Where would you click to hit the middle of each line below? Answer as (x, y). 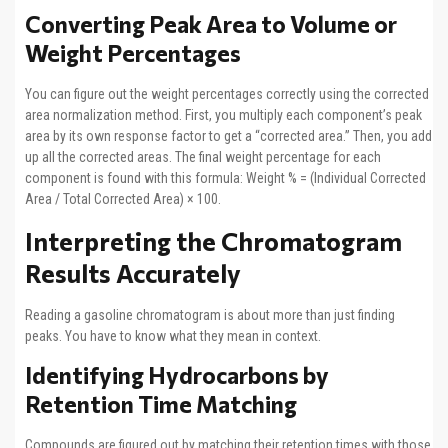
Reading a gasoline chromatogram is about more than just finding (210, 314)
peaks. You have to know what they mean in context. (173, 335)
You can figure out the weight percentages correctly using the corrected (227, 94)
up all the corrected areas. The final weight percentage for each (203, 157)
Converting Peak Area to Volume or (211, 24)
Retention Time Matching (161, 403)
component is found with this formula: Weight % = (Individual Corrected (225, 178)
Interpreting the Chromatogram (213, 240)
